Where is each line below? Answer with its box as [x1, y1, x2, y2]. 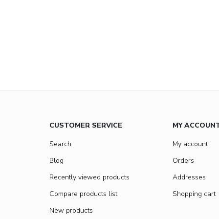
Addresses [173, 172, 206, 182]
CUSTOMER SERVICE [49, 120, 122, 130]
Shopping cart [173, 189, 216, 198]
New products [49, 205, 93, 215]
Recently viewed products [49, 172, 130, 182]
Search [49, 139, 71, 149]
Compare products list [49, 189, 117, 198]
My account [173, 139, 208, 149]
